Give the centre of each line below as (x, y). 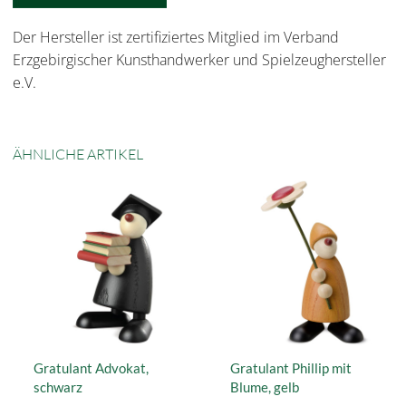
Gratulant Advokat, (91, 368)
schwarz (58, 387)
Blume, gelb (265, 387)
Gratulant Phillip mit (291, 368)
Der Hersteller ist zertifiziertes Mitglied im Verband (176, 38)
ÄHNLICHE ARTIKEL (78, 155)
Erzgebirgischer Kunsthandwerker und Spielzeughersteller (199, 60)
